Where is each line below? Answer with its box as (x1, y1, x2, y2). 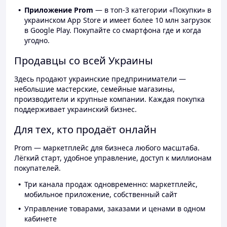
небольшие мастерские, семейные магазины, (14, 84, 175, 94)
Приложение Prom (24, 5, 93, 15)
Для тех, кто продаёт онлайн (14, 123, 157, 137)
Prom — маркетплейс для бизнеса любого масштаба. (14, 143, 200, 153)
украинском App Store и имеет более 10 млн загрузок (24, 15, 211, 25)
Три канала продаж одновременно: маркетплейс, (24, 179, 198, 190)
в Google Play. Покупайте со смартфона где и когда (24, 25, 201, 35)
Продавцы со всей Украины (14, 54, 153, 68)
